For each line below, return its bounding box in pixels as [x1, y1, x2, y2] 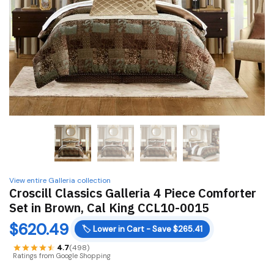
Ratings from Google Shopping [13, 251, 111, 261]
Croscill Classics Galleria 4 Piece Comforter [9, 185, 256, 202]
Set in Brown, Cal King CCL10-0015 [9, 199, 209, 217]
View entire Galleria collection [9, 176, 111, 186]
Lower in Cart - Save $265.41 [93, 224, 202, 235]
